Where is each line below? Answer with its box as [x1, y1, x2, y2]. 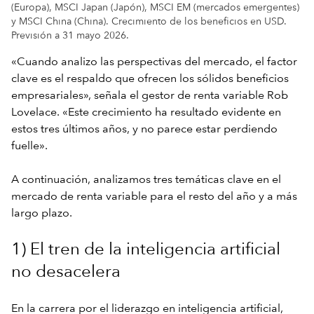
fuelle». [11, 140, 48, 152]
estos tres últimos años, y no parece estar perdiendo [11, 123, 278, 135]
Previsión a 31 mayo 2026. [11, 30, 129, 41]
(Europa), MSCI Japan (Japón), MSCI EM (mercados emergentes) [11, 2, 299, 13]
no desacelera [11, 264, 121, 281]
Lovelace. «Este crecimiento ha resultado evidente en [11, 107, 281, 118]
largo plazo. [11, 207, 72, 219]
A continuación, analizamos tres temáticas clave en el [11, 174, 281, 186]
